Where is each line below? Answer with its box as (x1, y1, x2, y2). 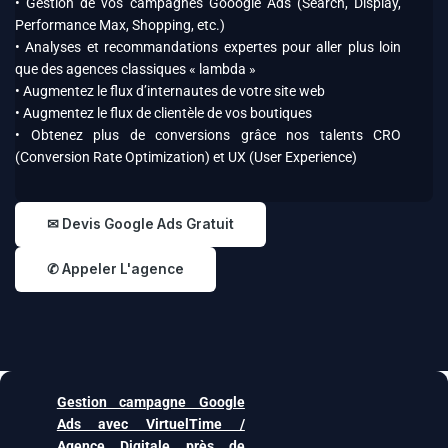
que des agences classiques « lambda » (15, 61, 256, 77)
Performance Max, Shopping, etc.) (15, 17, 225, 33)
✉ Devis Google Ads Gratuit (47, 216, 234, 232)
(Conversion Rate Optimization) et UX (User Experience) (15, 149, 357, 165)
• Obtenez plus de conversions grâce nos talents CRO (15, 127, 401, 143)
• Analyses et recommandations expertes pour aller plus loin (15, 39, 401, 55)
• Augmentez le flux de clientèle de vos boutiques (15, 105, 312, 121)
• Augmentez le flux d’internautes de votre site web (15, 83, 325, 99)
